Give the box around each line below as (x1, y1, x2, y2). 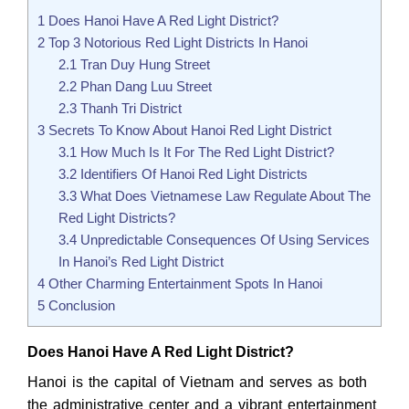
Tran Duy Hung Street (76, 56, 210, 72)
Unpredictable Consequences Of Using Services (76, 231, 370, 247)
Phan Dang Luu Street (76, 78, 212, 94)
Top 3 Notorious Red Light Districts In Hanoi (45, 34, 308, 50)
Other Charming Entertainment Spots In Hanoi (45, 275, 322, 291)
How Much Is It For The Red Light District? (76, 143, 334, 160)
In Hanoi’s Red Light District (58, 253, 224, 269)
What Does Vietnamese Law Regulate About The (76, 187, 371, 204)
